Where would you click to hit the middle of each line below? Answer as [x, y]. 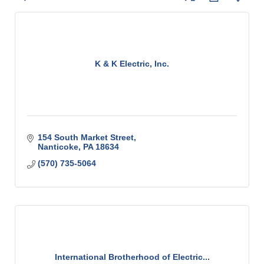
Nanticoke [58, 147]
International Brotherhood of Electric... [132, 257]
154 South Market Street [85, 137]
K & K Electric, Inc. [132, 64]
